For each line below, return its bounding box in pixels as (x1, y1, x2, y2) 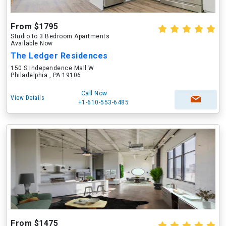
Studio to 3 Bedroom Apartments (11, 33, 109, 40)
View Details (11, 94, 44, 101)
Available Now (11, 40, 53, 47)
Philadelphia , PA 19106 (11, 72, 81, 79)
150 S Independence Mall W (11, 65, 94, 72)
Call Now (81, 90, 107, 97)
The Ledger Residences (11, 51, 108, 61)
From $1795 (11, 22, 58, 31)
